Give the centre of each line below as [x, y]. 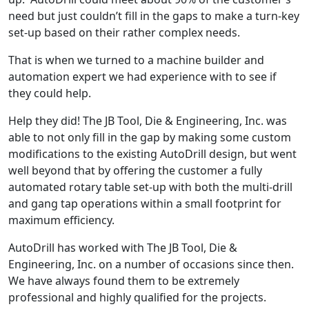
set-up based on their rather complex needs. [124, 33]
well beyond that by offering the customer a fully [135, 171]
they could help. [50, 93]
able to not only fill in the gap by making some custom [150, 138]
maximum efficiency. [61, 220]
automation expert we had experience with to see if [142, 77]
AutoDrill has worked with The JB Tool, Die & [123, 248]
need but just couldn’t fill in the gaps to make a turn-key [154, 16]
